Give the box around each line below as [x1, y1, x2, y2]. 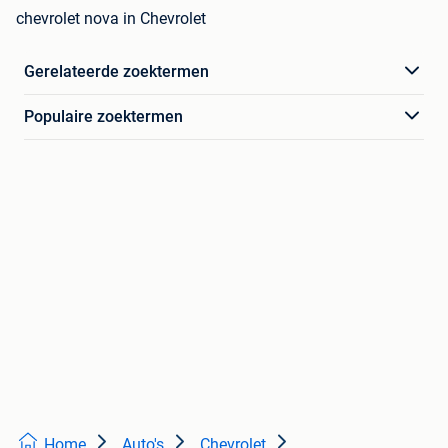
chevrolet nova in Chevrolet [16, 8, 206, 28]
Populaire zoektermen [24, 106, 183, 126]
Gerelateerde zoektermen [24, 61, 209, 81]
